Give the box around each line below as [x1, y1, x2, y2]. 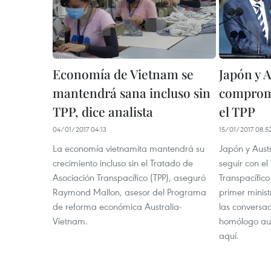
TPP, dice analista [53, 103, 153, 120]
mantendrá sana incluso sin [53, 84, 211, 101]
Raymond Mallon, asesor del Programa [53, 186, 206, 198]
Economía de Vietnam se [53, 65, 194, 82]
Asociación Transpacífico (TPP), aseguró [53, 171, 206, 183]
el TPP [219, 103, 255, 120]
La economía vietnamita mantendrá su [53, 142, 204, 154]
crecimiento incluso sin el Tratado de [53, 157, 193, 169]
